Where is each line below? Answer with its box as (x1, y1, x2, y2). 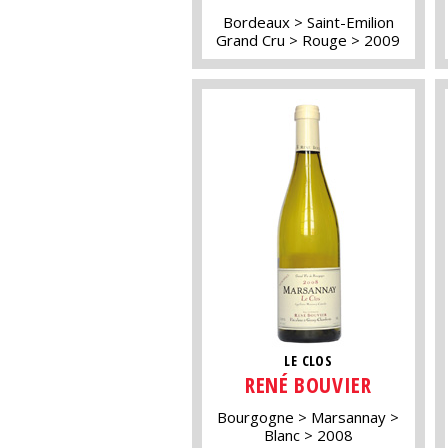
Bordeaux (222, 11, 290, 32)
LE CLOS (284, 350, 333, 370)
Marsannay (311, 406, 387, 427)
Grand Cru (216, 29, 286, 50)
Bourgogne (217, 406, 295, 427)
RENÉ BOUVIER (244, 370, 372, 400)
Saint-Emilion (306, 11, 394, 32)
